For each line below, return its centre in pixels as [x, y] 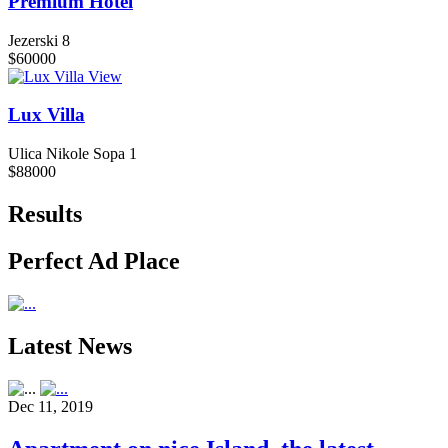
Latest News [70, 345]
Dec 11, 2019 [50, 406]
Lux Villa [46, 115]
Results [45, 214]
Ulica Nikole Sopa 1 [72, 154]
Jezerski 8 [39, 40]
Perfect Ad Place [94, 260]
